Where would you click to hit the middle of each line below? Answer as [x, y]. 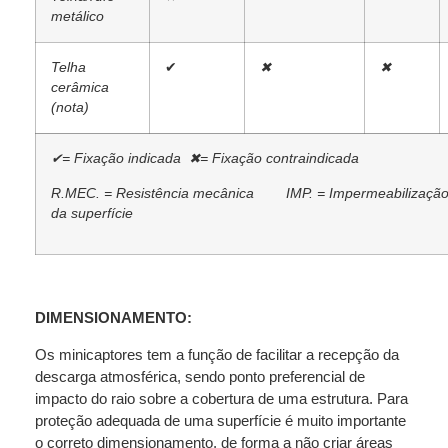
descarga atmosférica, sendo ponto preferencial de [200, 376]
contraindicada [312, 158]
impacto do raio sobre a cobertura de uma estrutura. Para [221, 398]
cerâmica [80, 87]
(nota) [70, 107]
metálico [77, 16]
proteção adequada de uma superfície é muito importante [220, 420]
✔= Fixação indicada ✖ [125, 158]
